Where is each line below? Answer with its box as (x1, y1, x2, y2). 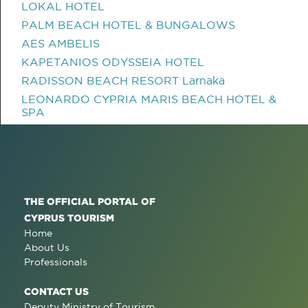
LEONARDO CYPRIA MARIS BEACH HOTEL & (21, 93, 276, 105)
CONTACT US (24, 286, 89, 296)
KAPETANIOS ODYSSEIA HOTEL (21, 56, 204, 68)
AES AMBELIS (21, 37, 100, 49)
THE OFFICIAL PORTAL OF (24, 196, 155, 206)
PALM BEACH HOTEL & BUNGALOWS (21, 19, 235, 31)
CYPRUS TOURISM (24, 212, 114, 223)
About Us (24, 242, 69, 253)
